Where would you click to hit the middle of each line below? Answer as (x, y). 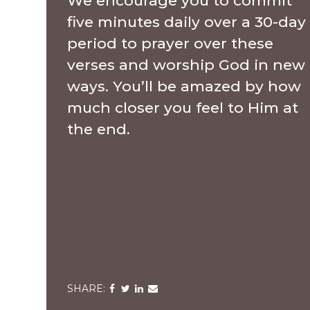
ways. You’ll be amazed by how (184, 86)
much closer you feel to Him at (183, 108)
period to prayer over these (171, 44)
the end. (99, 129)
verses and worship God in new (186, 65)
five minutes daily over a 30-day (187, 22)
